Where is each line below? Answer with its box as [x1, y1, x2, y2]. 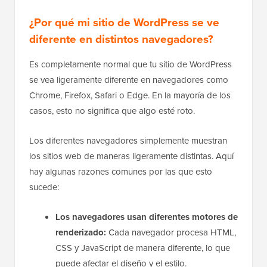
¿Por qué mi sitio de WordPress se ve [29, 43, 219, 60]
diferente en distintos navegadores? [29, 60, 213, 77]
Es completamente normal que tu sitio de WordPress [29, 87, 232, 100]
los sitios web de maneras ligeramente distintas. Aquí [29, 179, 234, 192]
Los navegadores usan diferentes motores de [55, 240, 238, 253]
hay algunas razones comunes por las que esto [29, 194, 212, 207]
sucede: [29, 210, 59, 223]
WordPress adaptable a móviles [29, 14, 152, 27]
